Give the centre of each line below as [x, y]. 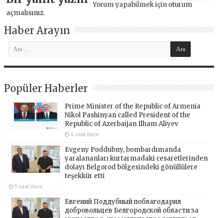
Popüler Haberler [46, 88]
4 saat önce [85, 134]
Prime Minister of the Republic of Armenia [133, 106]
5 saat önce [29, 186]
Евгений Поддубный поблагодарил [123, 201]
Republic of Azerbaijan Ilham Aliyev [122, 124]
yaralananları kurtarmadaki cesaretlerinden [136, 158]
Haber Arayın [37, 30]
